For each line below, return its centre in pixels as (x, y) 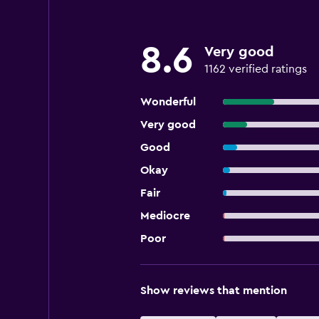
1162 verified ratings (255, 69)
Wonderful (168, 102)
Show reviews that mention (213, 291)
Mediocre (165, 216)
